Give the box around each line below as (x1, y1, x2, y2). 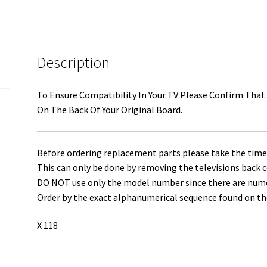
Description (37, 53, 110, 73)
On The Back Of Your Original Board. (37, 104, 183, 116)
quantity (91, 45, 126, 57)
